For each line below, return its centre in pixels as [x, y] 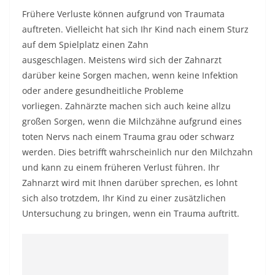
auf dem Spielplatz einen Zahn [85, 45]
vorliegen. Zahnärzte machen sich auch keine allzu [126, 106]
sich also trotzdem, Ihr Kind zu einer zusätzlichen [124, 198]
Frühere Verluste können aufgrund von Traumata [123, 14]
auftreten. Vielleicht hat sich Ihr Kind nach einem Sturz [135, 29]
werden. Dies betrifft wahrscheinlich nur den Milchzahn [137, 152]
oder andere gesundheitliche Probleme [103, 91]
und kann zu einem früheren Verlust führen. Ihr [121, 167]
